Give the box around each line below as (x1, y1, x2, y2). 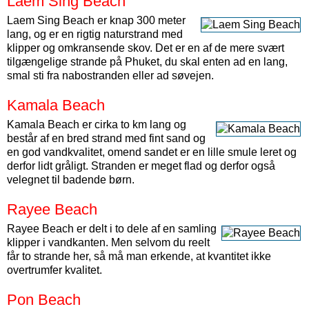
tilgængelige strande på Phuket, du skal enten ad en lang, (7, 56, 288, 68)
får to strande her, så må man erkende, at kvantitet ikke (7, 250, 271, 262)
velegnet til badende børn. (7, 174, 134, 186)
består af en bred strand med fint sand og (7, 132, 206, 144)
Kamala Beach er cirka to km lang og (7, 119, 186, 130)
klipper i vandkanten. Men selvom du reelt (7, 237, 210, 248)
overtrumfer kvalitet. (7, 264, 102, 276)
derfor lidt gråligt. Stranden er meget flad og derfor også (7, 160, 275, 172)
